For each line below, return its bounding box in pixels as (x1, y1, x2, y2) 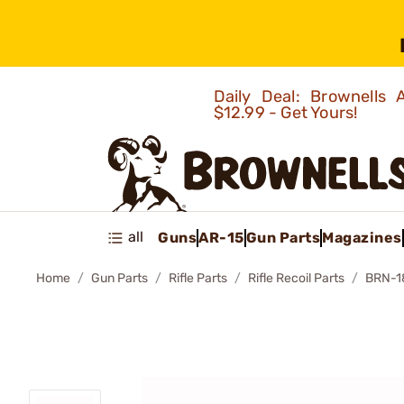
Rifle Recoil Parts (248, 271, 344, 286)
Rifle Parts (169, 271, 227, 286)
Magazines (322, 228, 402, 246)
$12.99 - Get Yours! (213, 103, 362, 123)
